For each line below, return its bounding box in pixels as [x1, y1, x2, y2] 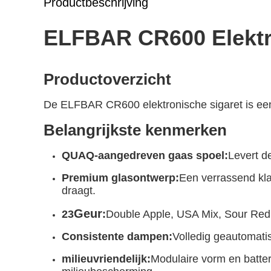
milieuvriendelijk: [62, 253, 151, 265]
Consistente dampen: [62, 230, 172, 243]
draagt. [62, 184, 96, 197]
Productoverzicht [44, 70, 171, 88]
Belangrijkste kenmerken [44, 121, 227, 139]
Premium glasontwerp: [62, 172, 179, 184]
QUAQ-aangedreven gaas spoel [62, 149, 224, 162]
